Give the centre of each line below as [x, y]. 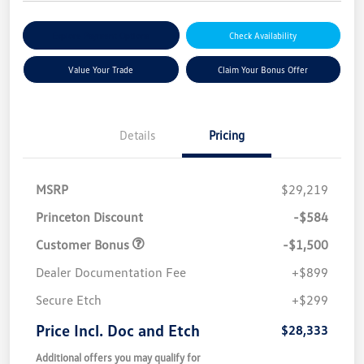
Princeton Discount [89, 217]
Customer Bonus [84, 244]
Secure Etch [69, 299]
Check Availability [263, 35]
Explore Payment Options [101, 35]
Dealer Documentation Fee [111, 272]
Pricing [227, 134]
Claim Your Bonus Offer [263, 69]
